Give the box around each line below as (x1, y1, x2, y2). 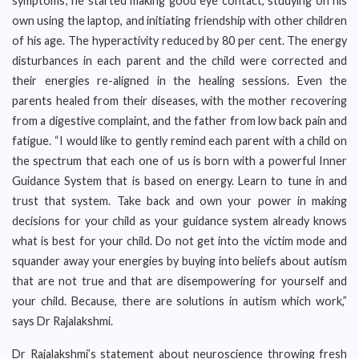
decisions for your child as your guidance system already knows (12, 214, 347, 228)
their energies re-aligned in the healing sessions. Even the (12, 74, 347, 87)
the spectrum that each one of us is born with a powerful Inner (12, 154, 347, 167)
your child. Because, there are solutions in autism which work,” (12, 294, 347, 308)
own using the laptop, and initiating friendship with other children (12, 14, 347, 27)
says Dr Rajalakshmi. (12, 314, 113, 328)
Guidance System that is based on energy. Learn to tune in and (12, 174, 347, 188)
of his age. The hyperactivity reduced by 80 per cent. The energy (12, 34, 347, 47)
